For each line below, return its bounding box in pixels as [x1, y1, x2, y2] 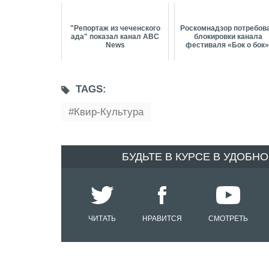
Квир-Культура [74, 106, 144, 118]
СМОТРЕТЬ [208, 214, 248, 223]
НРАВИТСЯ [142, 214, 182, 223]
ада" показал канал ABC [71, 32, 160, 41]
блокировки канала [193, 32, 262, 41]
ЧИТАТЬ [88, 214, 116, 223]
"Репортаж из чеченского [70, 24, 160, 33]
